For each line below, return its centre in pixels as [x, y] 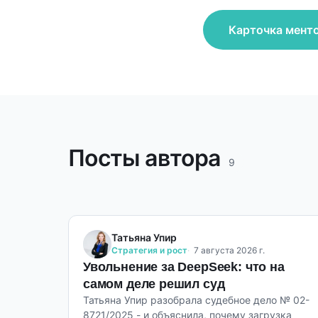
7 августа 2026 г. [229, 250]
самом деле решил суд [154, 284]
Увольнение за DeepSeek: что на [184, 267]
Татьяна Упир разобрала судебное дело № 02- [196, 300]
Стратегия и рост [149, 250]
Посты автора [144, 158]
